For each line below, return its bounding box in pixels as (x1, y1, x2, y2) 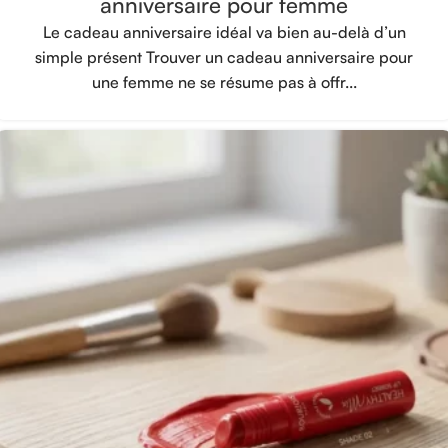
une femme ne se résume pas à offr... (91, 71, 357, 92)
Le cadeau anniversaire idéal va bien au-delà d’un (42, 21, 406, 42)
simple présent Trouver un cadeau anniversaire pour (35, 46, 413, 67)
